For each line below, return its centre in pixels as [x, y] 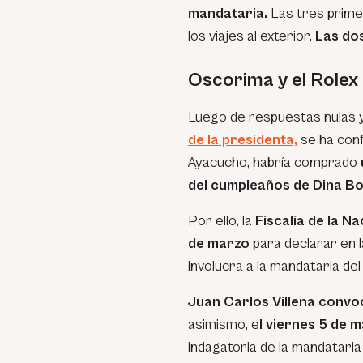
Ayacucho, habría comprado [274, 162]
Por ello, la [222, 221]
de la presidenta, [243, 140]
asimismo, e [224, 325]
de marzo [219, 243]
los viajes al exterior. [252, 36]
